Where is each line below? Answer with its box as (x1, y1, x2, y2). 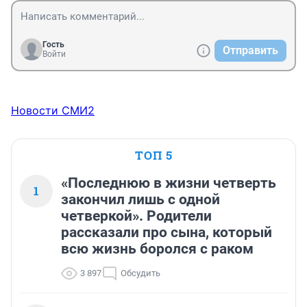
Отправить (223, 43, 278, 57)
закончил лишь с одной (61, 191, 220, 208)
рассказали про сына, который (61, 223, 272, 241)
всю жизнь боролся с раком (61, 240, 254, 257)
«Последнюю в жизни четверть (61, 174, 276, 191)
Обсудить (121, 267, 160, 278)
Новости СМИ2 (11, 103, 95, 117)
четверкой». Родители (61, 207, 212, 224)
